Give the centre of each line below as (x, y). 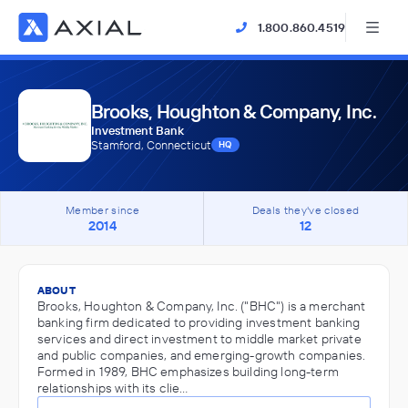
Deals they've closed (306, 210)
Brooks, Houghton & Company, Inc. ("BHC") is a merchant (202, 306)
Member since (102, 210)
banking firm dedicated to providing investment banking (199, 322)
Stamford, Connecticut (151, 145)
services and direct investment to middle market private (199, 339)
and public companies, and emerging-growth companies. (202, 355)
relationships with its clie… (113, 388)
